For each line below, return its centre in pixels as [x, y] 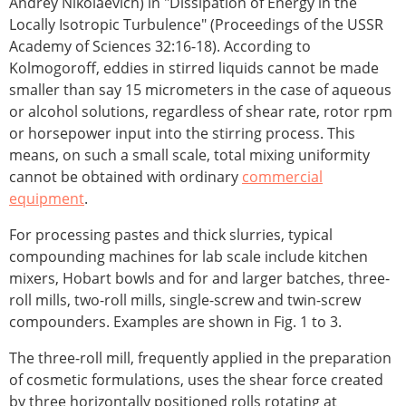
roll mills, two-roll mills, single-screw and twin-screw [185, 300]
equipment [47, 199]
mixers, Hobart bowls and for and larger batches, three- [199, 279]
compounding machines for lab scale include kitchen [188, 257]
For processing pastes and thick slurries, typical [171, 235]
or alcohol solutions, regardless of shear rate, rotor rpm [201, 112]
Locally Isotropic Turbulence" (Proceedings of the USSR [196, 25]
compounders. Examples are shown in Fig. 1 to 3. [175, 322]
